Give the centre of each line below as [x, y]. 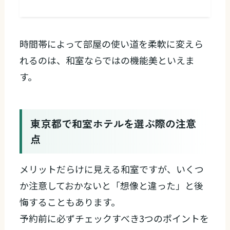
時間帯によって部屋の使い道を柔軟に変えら [112, 44]
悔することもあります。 [70, 202]
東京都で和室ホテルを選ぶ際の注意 [113, 124]
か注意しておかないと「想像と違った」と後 [112, 186]
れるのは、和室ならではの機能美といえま [107, 60]
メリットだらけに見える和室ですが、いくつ [112, 169]
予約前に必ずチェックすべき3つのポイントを [114, 218]
